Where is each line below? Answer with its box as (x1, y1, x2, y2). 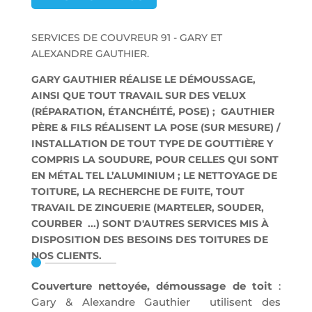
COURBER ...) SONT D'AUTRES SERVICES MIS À (31, 217, 269, 231)
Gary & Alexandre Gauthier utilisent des (31, 295, 281, 309)
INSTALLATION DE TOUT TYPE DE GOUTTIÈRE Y (31, 137, 273, 150)
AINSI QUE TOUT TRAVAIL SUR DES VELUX (31, 89, 246, 102)
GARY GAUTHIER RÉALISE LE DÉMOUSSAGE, (31, 73, 256, 86)
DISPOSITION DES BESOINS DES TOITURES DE (31, 233, 268, 247)
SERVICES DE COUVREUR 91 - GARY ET (31, 31, 222, 45)
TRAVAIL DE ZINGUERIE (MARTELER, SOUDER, (31, 201, 264, 214)
